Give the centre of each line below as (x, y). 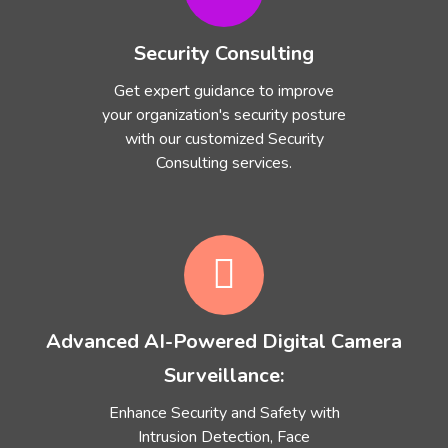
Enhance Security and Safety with (224, 413)
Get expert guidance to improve (224, 91)
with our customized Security (224, 139)
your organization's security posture (224, 115)
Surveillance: (224, 375)
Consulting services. (224, 163)
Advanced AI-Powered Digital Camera (224, 341)
